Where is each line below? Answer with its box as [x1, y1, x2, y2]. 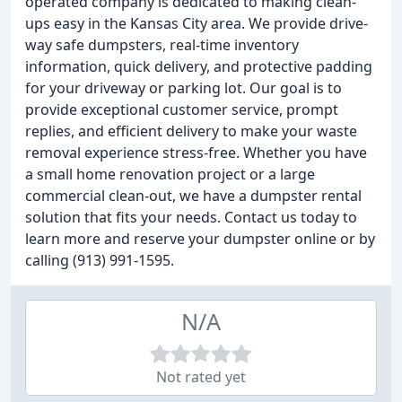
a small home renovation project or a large [25, 164, 315, 184]
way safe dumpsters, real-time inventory [25, 35, 299, 55]
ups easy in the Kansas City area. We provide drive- [25, 13, 368, 33]
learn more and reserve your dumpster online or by [25, 229, 375, 249]
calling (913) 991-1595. [25, 250, 174, 270]
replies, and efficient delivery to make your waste [25, 121, 357, 141]
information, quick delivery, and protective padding [25, 57, 372, 76]
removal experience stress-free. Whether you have [25, 143, 367, 162]
